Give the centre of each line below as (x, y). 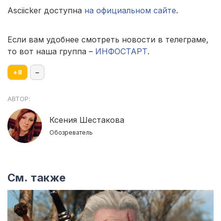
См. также (37, 178)
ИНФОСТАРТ (121, 52)
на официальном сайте (130, 11)
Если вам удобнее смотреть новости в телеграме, (108, 40)
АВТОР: (19, 99)
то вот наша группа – (51, 52)
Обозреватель (71, 133)
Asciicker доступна (46, 11)
